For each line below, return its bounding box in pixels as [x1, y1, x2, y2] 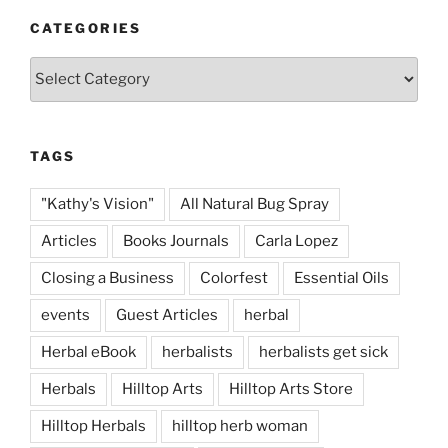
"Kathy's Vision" [41, 195, 154, 214]
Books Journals [123, 232, 229, 251]
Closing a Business [41, 269, 174, 288]
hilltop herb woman [172, 417, 308, 436]
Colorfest [200, 269, 268, 288]
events [41, 306, 90, 325]
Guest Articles [116, 306, 218, 325]
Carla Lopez [255, 232, 338, 251]
